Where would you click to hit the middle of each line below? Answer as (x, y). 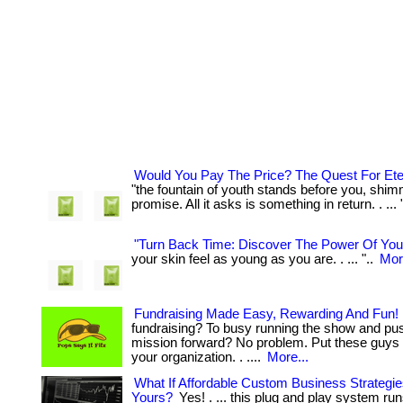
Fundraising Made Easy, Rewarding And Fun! (266, 314)
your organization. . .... (198, 357)
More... (288, 357)
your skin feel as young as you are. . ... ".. (254, 259)
